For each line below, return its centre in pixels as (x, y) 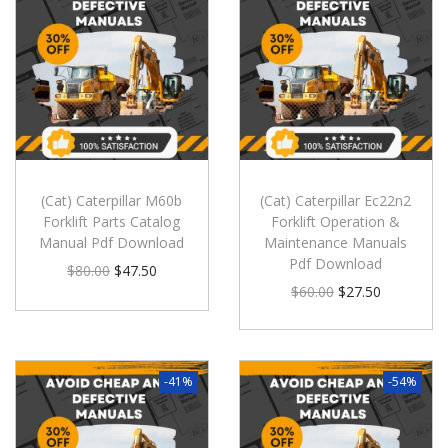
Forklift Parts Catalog (112, 221)
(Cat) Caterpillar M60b (112, 200)
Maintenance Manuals (336, 242)
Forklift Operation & (336, 221)
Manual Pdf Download (112, 242)
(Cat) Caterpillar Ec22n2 (336, 200)
